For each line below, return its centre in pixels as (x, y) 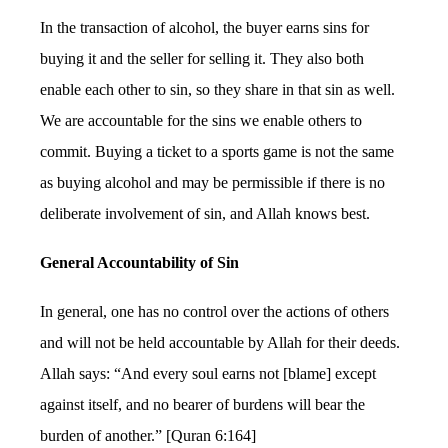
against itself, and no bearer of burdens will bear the (203, 405)
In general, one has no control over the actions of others (215, 312)
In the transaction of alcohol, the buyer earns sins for (205, 27)
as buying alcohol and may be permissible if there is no (213, 182)
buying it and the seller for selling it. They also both (202, 58)
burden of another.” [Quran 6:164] (148, 436)
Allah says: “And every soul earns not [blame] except (208, 374)
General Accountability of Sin (140, 262)
